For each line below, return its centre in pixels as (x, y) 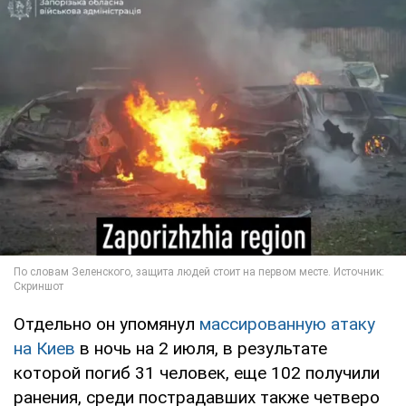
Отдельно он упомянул (106, 324)
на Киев (44, 348)
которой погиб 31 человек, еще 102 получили (197, 372)
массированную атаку (287, 324)
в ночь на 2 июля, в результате (201, 348)
